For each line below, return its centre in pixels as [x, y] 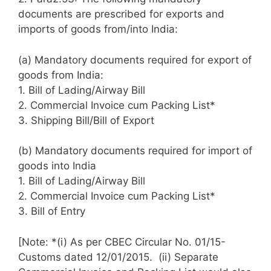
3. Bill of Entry [52, 211]
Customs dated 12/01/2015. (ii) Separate [118, 257]
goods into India [57, 166]
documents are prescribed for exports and [121, 14]
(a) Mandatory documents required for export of [135, 60]
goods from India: [61, 75]
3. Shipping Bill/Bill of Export [86, 120]
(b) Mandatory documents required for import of [135, 151]
